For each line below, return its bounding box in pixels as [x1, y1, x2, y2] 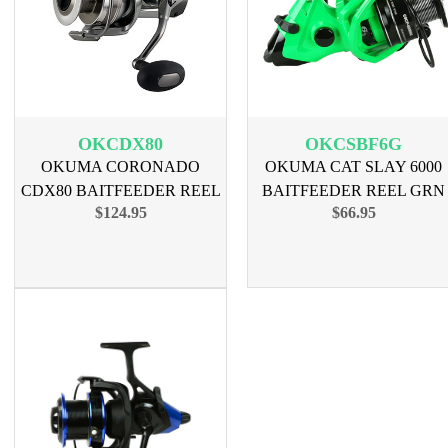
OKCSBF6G [305, 134, 402, 154]
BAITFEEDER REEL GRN [262, 182, 445, 199]
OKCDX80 [78, 134, 163, 154]
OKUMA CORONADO [41, 158, 200, 175]
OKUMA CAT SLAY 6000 [265, 158, 442, 175]
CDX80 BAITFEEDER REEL [20, 182, 221, 199]
